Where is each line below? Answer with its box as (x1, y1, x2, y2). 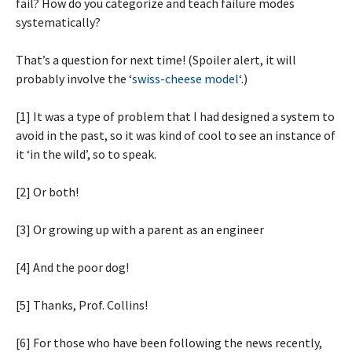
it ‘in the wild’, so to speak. (16, 145, 156, 162)
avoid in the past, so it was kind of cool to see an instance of (16, 126, 335, 143)
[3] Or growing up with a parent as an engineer (16, 221, 264, 237)
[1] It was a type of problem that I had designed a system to (16, 108, 335, 124)
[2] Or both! (16, 183, 79, 200)
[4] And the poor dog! (16, 258, 129, 275)
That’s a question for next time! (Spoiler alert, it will (16, 51, 296, 68)
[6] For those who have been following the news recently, (16, 334, 322, 350)
